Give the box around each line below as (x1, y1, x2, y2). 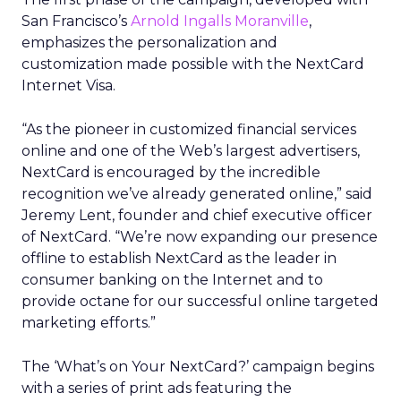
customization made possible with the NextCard (21, 55, 364, 73)
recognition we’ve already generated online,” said (21, 185, 372, 202)
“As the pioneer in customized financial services (21, 121, 356, 138)
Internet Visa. (21, 77, 115, 94)
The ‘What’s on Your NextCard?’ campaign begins (21, 358, 374, 375)
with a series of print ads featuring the (21, 380, 292, 397)
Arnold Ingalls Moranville (131, 13, 309, 30)
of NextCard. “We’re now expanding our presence (21, 228, 378, 245)
